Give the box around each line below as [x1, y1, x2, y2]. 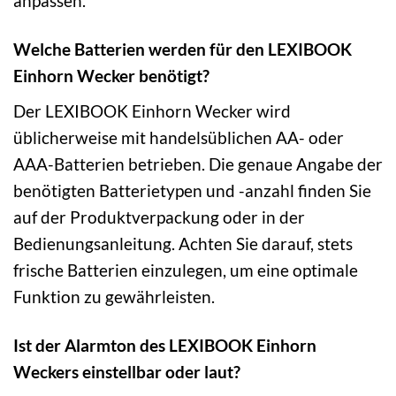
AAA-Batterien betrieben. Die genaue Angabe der [13, 153, 383, 174]
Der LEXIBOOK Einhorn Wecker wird [13, 100, 291, 121]
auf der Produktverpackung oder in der [13, 206, 305, 227]
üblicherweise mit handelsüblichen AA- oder [13, 126, 344, 148]
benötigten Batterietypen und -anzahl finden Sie [13, 179, 371, 201]
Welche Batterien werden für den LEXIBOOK [13, 39, 352, 60]
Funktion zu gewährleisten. [13, 286, 215, 307]
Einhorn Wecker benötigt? [13, 65, 209, 87]
